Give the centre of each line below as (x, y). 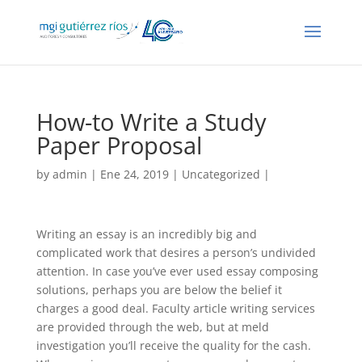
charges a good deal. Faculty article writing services (175, 308)
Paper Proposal (119, 145)
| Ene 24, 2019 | (134, 174)
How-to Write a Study (151, 122)
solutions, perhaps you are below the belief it (159, 290)
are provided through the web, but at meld (152, 327)
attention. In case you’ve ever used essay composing (177, 271)
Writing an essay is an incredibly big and (146, 234)
